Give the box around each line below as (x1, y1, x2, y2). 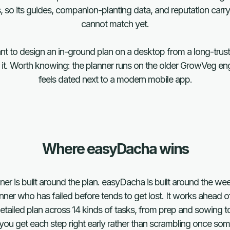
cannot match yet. (81, 18, 149, 29)
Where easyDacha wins (42, 140, 188, 158)
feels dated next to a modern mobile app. (38, 74, 192, 85)
